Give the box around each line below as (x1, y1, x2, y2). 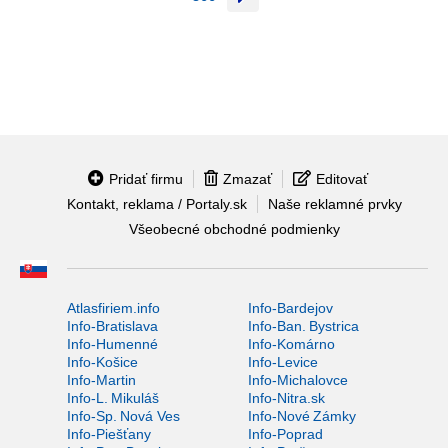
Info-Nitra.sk (247, 389, 325, 406)
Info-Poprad (247, 425, 323, 442)
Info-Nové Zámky (247, 407, 356, 424)
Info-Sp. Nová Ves (67, 407, 180, 424)
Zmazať (223, 170, 272, 187)
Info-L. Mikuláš (67, 389, 159, 406)
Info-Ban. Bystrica (247, 317, 359, 334)
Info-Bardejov (247, 299, 333, 316)
